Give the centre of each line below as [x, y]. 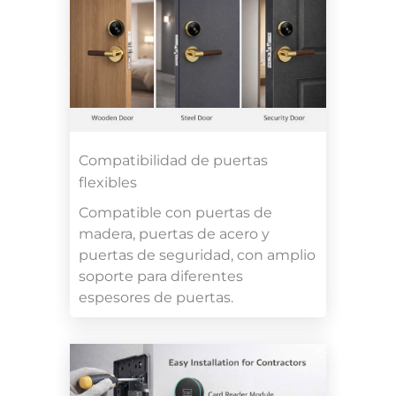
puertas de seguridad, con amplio [197, 255]
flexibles [108, 182]
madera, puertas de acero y [174, 233]
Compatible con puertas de [175, 212]
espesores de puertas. [156, 297]
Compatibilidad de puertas [173, 160]
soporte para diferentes [161, 276]
